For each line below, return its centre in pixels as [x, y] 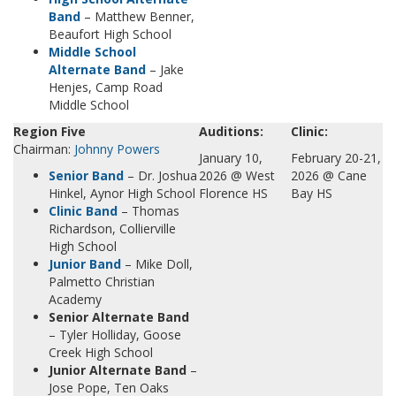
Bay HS [312, 193]
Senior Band [86, 175]
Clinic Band [83, 211]
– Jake [165, 69]
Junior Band [85, 264]
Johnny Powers [117, 149]
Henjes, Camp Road [106, 87]
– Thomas [148, 211]
